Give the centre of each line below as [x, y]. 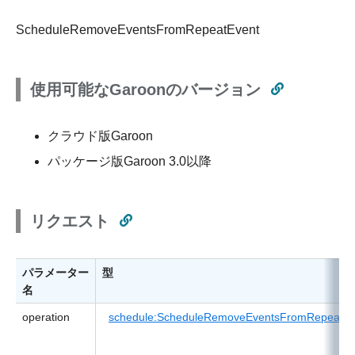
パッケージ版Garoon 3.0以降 [130, 162]
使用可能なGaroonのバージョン [145, 90]
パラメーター [55, 273]
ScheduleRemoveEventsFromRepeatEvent [137, 30]
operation [46, 317]
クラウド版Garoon [100, 136]
